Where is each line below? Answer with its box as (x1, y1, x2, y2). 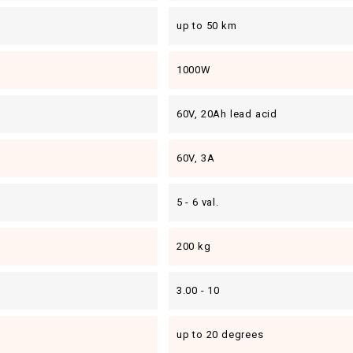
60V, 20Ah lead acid (176, 108, 278, 120)
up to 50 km (176, 20, 237, 32)
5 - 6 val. (176, 196, 219, 208)
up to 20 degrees (176, 329, 264, 340)
